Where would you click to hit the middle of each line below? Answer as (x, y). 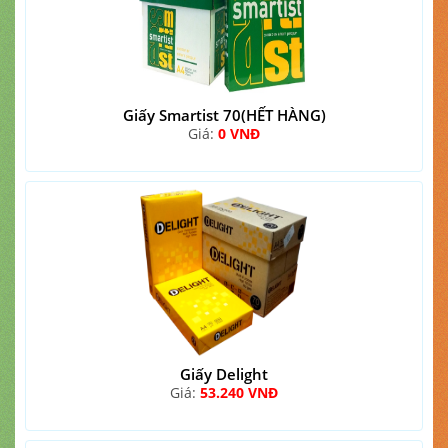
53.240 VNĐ (239, 392)
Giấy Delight (224, 374)
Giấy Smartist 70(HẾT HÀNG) (224, 115)
